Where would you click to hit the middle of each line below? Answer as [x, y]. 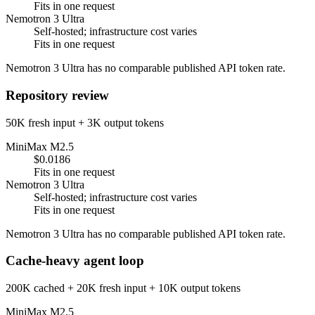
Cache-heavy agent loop [75, 261]
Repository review [57, 95]
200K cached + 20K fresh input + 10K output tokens [123, 288]
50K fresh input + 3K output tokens [85, 122]
